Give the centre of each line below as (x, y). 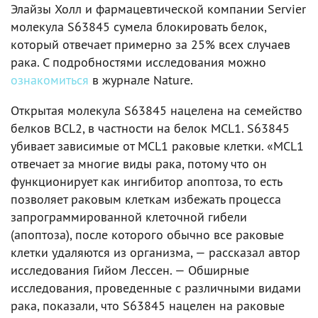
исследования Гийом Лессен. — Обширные (130, 270)
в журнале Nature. (141, 80)
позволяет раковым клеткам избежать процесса (146, 199)
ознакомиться (50, 80)
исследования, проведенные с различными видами (156, 288)
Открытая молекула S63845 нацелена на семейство (157, 110)
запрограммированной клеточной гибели (129, 217)
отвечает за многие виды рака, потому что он (139, 164)
